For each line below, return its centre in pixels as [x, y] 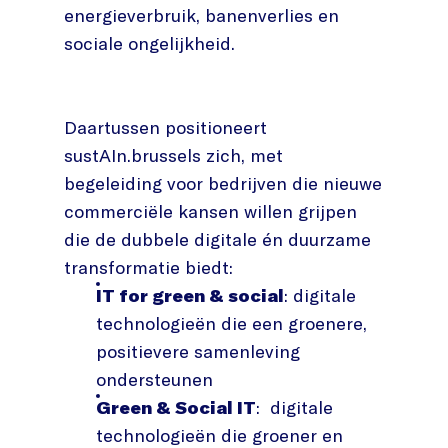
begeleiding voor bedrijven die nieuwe [223, 183]
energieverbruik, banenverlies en [201, 15]
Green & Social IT [176, 407]
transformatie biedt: [148, 267]
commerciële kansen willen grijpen [210, 211]
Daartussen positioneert [165, 127]
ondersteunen [154, 379]
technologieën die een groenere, [231, 323]
